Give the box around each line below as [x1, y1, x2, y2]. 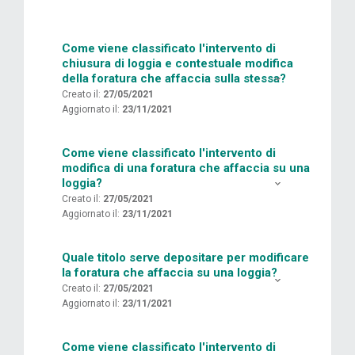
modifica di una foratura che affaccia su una [62, 161, 310, 176]
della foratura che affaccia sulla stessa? [62, 71, 286, 86]
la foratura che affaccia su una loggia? [62, 265, 277, 281]
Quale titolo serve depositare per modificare [62, 250, 309, 265]
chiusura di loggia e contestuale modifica [62, 56, 293, 71]
